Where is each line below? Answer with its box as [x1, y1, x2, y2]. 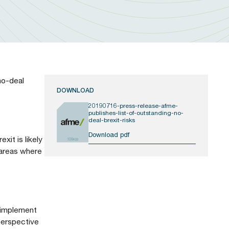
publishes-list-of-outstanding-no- [88, 108, 184, 117]
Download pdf [88, 130, 130, 139]
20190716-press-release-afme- [88, 101, 178, 109]
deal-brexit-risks [88, 116, 135, 124]
